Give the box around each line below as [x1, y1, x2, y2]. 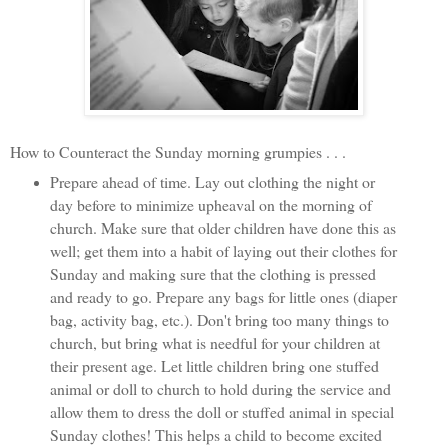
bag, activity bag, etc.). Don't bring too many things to [49, 308, 389, 330]
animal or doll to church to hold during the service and [49, 377, 391, 399]
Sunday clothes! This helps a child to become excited [49, 423, 382, 445]
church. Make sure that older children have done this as [49, 216, 396, 238]
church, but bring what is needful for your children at [49, 331, 380, 353]
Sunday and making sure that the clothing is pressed [49, 262, 376, 284]
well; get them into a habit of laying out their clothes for [49, 239, 397, 261]
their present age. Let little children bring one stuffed [49, 354, 379, 376]
